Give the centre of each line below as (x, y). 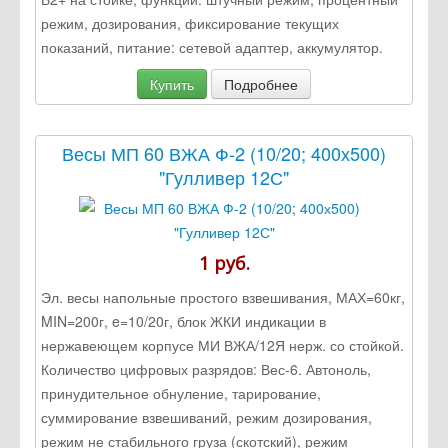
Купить (172, 83)
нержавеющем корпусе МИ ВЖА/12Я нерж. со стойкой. (222, 344)
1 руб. (224, 262)
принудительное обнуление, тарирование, (181, 392)
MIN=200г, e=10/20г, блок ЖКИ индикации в (183, 320)
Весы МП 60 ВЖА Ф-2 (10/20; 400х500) (224, 152)
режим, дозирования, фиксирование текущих (190, 22)
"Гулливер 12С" (224, 176)
